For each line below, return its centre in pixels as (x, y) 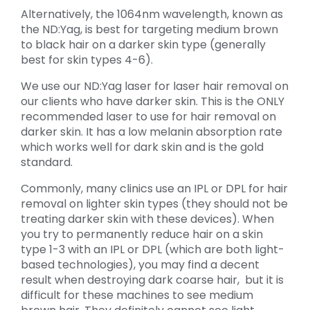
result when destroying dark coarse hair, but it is (152, 280)
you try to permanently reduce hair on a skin (142, 235)
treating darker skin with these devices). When (147, 219)
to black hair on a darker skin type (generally (143, 45)
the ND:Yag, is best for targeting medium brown (149, 30)
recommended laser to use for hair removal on (148, 117)
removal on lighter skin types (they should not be (154, 204)
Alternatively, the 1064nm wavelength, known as (152, 15)
